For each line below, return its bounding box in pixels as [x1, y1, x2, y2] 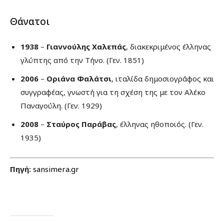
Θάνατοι [10, 15, 49, 28]
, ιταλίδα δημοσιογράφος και [111, 73, 214, 84]
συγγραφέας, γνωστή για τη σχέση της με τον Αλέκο [20, 87, 205, 97]
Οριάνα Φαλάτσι [46, 73, 111, 84]
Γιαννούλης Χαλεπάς [46, 41, 126, 52]
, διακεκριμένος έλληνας [126, 41, 211, 52]
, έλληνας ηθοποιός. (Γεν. [116, 119, 203, 129]
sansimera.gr [33, 163, 79, 174]
